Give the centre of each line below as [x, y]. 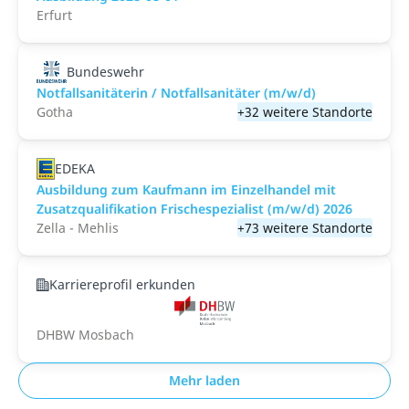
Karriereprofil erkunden [122, 284]
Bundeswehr [105, 72]
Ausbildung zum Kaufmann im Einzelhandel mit [186, 189]
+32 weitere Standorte [305, 112]
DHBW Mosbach [85, 335]
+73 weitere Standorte [305, 228]
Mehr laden [204, 380]
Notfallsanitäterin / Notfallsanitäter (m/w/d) [176, 93]
